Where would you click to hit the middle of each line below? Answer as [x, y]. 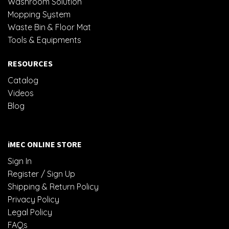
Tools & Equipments [44, 40]
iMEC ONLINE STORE [45, 144]
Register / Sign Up [41, 174]
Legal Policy [30, 212]
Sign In [20, 161]
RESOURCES [30, 63]
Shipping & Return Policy [53, 187]
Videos [21, 93]
